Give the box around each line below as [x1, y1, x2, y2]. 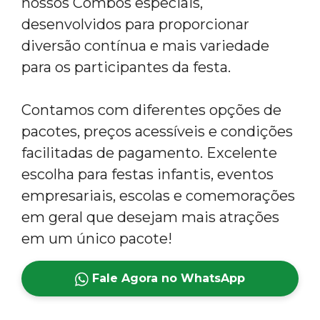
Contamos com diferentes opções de [21, 101, 281, 119]
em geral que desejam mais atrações [21, 208, 279, 226]
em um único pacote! [21, 229, 172, 247]
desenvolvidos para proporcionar [21, 15, 249, 33]
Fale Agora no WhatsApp [89, 271, 246, 285]
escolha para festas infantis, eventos [21, 165, 274, 183]
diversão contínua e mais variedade [21, 36, 269, 54]
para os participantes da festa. [21, 58, 231, 76]
